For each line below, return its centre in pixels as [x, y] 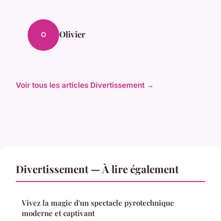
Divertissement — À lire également [97, 168]
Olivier [72, 34]
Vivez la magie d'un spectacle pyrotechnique [98, 203]
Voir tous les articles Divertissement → [85, 85]
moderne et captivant [58, 213]
